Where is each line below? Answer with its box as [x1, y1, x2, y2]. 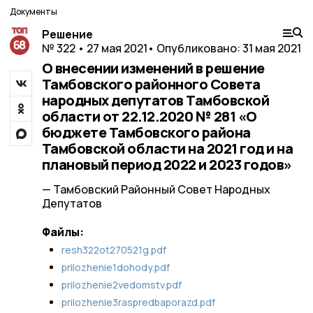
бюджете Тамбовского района [41, 123, 251, 142]
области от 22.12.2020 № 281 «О [41, 107, 257, 126]
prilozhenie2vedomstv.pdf [61, 278, 182, 291]
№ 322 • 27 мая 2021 [41, 41, 147, 56]
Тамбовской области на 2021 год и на [41, 139, 293, 158]
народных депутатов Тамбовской [41, 91, 269, 110]
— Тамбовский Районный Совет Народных [41, 182, 270, 197]
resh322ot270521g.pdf [61, 243, 166, 256]
